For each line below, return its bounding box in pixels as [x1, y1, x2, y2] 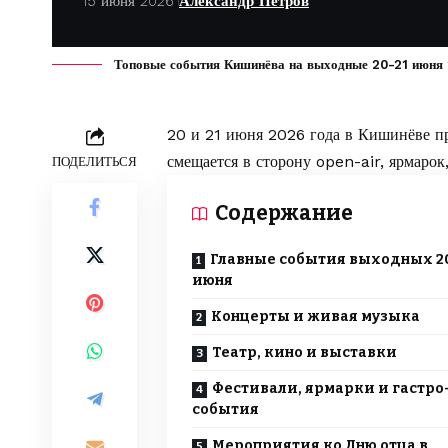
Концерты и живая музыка [211, 308, 420, 326]
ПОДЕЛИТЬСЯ [52, 154, 137, 170]
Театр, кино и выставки [212, 344, 397, 362]
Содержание [215, 200, 353, 227]
